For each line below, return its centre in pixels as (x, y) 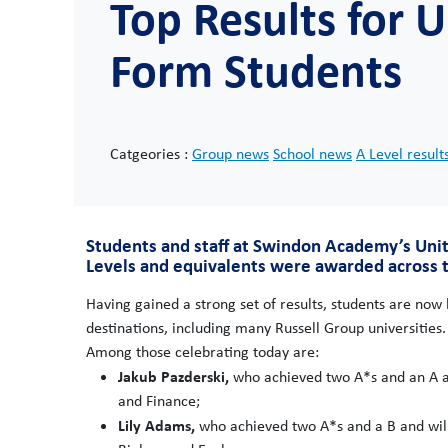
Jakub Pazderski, (173, 376)
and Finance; (159, 400)
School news (312, 153)
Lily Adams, (158, 425)
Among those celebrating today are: (202, 351)
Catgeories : (151, 153)
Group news (230, 153)
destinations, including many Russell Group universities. (266, 327)
